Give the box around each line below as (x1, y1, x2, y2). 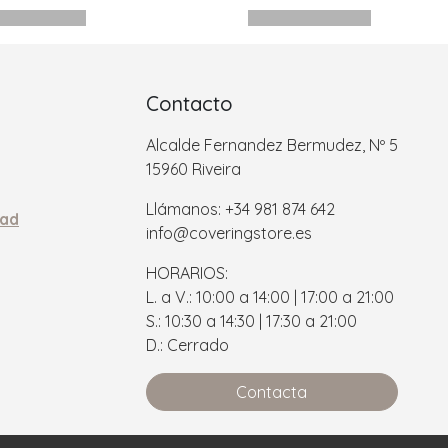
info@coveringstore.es (145, 223, 312, 244)
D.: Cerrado (145, 335, 229, 356)
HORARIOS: (145, 263, 228, 284)
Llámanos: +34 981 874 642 (145, 199, 335, 220)
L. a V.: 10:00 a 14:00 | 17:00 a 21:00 (145, 287, 394, 308)
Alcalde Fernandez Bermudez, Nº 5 (145, 135, 398, 156)
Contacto (145, 91, 233, 117)
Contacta (236, 382, 307, 403)
